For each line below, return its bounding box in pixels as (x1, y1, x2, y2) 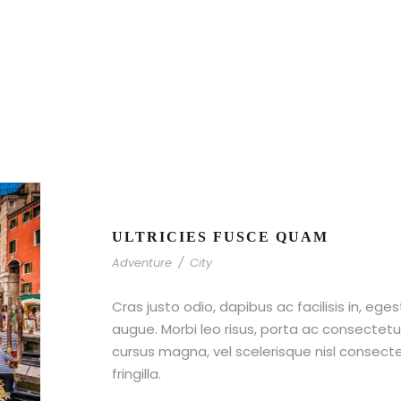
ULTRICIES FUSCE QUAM (112, 229, 328, 245)
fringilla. (112, 364, 161, 384)
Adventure (112, 254, 172, 272)
